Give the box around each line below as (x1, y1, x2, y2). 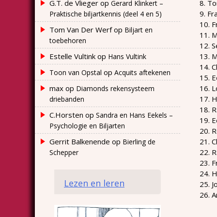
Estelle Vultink (49, 51, 95, 61)
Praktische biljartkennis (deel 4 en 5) (49, 9, 162, 18)
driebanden (49, 94, 84, 104)
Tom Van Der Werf (49, 24, 112, 34)
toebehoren (49, 35, 86, 45)
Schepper (49, 147, 78, 157)
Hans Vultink (108, 51, 146, 61)
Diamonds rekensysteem (76, 83, 155, 93)
